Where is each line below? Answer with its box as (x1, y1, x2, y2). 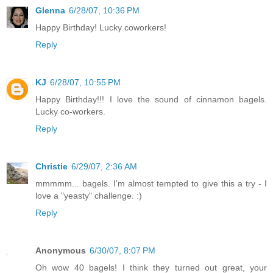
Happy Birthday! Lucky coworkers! (35, 22, 166, 32)
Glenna (35, 5, 65, 15)
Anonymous (35, 245, 86, 255)
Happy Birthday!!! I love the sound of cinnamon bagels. (35, 94, 267, 104)
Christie (35, 161, 68, 171)
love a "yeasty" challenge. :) (35, 190, 142, 200)
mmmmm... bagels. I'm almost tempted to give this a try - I (35, 178, 267, 188)
